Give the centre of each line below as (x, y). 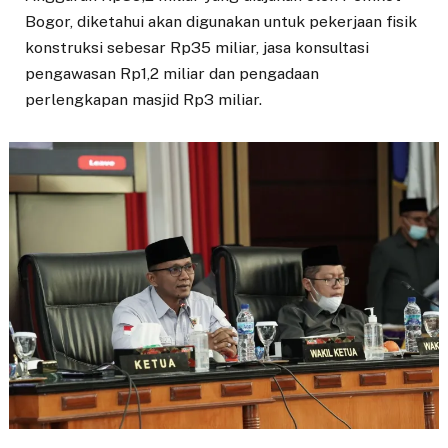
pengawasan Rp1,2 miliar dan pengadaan (172, 73)
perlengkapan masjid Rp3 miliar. (143, 99)
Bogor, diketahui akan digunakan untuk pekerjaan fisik (221, 21)
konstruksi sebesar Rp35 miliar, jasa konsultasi (197, 47)
